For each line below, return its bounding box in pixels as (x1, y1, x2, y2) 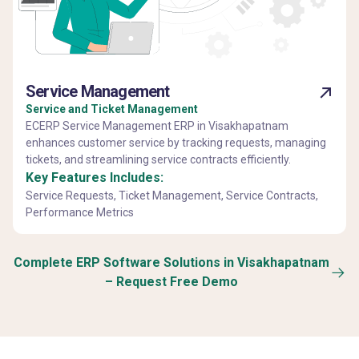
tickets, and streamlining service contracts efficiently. (26, 152, 291, 166)
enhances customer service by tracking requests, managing (26, 135, 326, 149)
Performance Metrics (26, 205, 134, 219)
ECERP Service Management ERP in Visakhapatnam (26, 119, 288, 132)
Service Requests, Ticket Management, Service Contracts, (26, 188, 318, 202)
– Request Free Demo (105, 273, 238, 289)
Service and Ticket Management (26, 102, 198, 115)
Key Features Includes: (26, 169, 163, 185)
